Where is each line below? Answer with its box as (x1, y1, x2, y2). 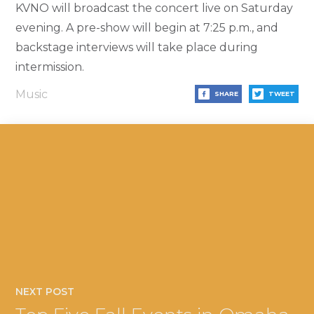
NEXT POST (15, 285, 75, 299)
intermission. (15, 60, 85, 74)
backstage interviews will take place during (15, 41, 259, 55)
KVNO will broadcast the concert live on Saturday (15, 1, 294, 15)
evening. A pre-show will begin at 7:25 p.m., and (15, 21, 279, 35)
